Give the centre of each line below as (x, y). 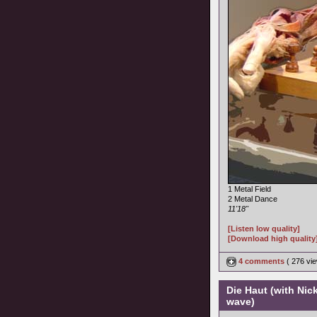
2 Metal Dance (253, 199)
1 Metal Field (249, 189)
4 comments (261, 261)
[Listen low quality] (264, 229)
